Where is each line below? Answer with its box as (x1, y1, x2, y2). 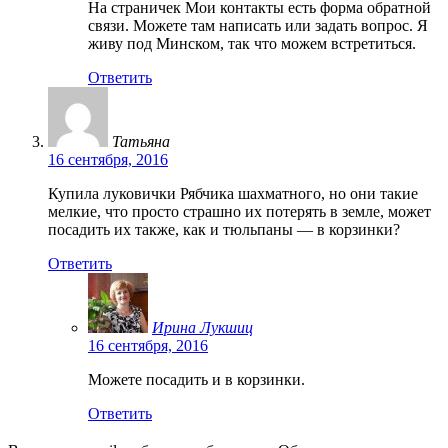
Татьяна (112, 132, 170, 150)
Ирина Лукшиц (152, 318, 253, 336)
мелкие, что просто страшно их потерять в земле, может (48, 202, 431, 220)
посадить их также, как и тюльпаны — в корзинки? (48, 220, 400, 238)
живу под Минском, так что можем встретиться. (88, 34, 416, 52)
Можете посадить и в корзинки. (88, 370, 305, 388)
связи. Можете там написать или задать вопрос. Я (88, 16, 428, 34)
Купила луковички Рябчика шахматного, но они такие (48, 184, 418, 202)
